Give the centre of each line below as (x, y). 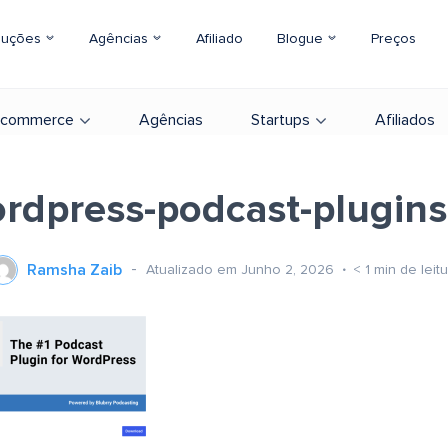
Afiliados (405, 120)
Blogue (302, 39)
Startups (280, 120)
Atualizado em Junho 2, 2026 (241, 269)
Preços (393, 39)
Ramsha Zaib (74, 270)
